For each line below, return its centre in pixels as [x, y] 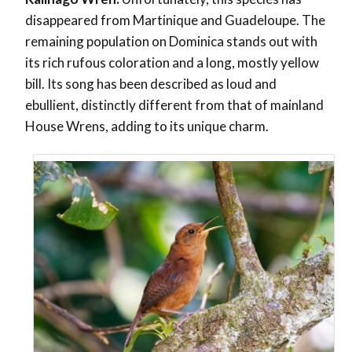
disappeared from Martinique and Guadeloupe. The [175, 20]
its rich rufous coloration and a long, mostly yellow [172, 62]
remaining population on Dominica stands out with [171, 41]
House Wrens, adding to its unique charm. [148, 126]
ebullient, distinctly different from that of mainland [174, 104]
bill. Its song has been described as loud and [151, 83]
